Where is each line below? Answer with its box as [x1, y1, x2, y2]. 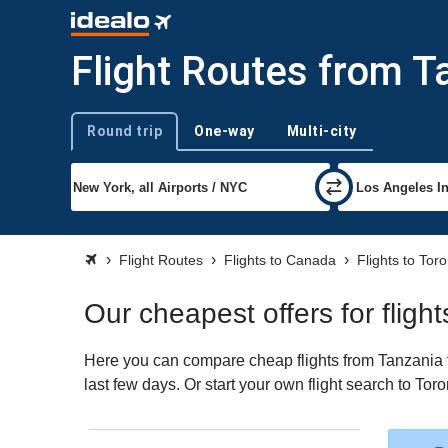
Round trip [87, 123, 162, 139]
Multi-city [286, 123, 357, 139]
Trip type [70, 132, 121, 147]
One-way [194, 123, 255, 139]
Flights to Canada [224, 252, 336, 268]
